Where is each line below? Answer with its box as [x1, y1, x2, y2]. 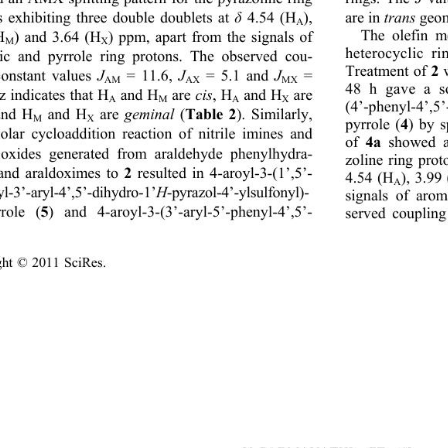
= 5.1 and [204, 69, 282, 84]
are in [345, 11, 385, 26]
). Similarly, [237, 107, 319, 123]
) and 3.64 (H [14, 30, 102, 45]
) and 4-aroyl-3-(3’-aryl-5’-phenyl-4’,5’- [48, 204, 324, 220]
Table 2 [187, 104, 238, 123]
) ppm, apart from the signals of [108, 30, 320, 45]
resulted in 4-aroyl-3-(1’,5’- [134, 165, 320, 181]
